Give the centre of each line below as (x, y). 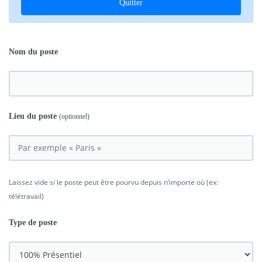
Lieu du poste (34, 116)
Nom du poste (33, 51)
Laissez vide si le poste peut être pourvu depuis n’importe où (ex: (113, 182)
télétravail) (26, 196)
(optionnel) (74, 116)
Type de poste (33, 222)
